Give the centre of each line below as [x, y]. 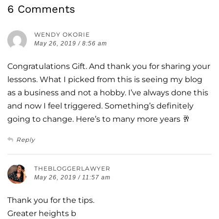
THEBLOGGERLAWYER [72, 168]
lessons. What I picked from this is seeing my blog [105, 79]
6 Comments [41, 9]
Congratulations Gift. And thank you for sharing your [109, 66]
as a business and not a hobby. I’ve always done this [108, 92]
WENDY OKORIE [62, 34]
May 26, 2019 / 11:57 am [72, 177]
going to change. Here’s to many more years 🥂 [99, 119]
